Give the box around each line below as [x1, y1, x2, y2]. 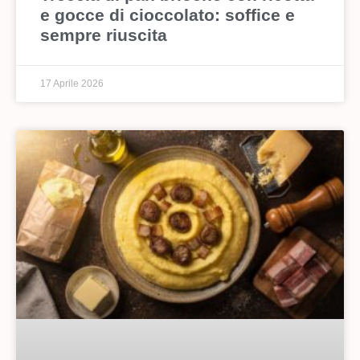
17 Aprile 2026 [40, 77, 104, 89]
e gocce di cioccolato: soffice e [40, 5, 295, 24]
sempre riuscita [40, 25, 167, 44]
